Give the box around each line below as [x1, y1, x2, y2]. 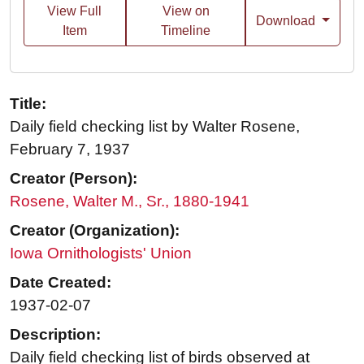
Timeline [161, 24, 211, 38]
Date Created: [10, 274, 111, 292]
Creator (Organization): [10, 222, 180, 240]
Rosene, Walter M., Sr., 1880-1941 [10, 193, 249, 210]
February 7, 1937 [10, 141, 130, 158]
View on [162, 4, 210, 19]
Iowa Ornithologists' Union [10, 245, 192, 262]
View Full [47, 4, 102, 19]
